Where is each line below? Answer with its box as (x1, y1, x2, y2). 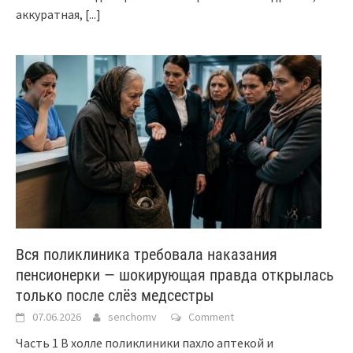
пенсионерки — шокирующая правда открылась (16, 265, 334, 284)
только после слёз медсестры (16, 285, 214, 305)
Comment (188, 309, 234, 324)
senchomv (108, 309, 157, 324)
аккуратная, (16, 6, 85, 22)
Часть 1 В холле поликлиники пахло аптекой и (16, 334, 273, 351)
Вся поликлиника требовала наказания (16, 244, 277, 264)
